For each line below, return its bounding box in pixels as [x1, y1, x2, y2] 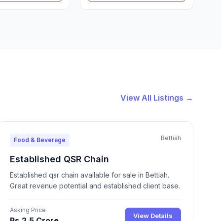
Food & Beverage [13, 136, 66, 144]
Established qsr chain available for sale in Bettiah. [9, 170, 169, 179]
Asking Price [9, 206, 46, 214]
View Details [133, 212, 173, 220]
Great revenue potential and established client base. [9, 181, 180, 190]
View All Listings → [120, 92, 193, 103]
